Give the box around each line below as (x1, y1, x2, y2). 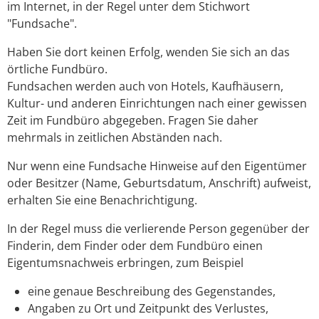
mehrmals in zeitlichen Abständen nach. (7, 130, 222, 146)
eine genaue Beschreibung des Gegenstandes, (27, 283, 276, 300)
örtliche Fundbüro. (7, 61, 108, 78)
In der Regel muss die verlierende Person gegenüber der (7, 221, 310, 237)
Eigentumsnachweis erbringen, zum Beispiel (7, 255, 244, 271)
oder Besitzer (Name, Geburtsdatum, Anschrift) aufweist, (7, 175, 311, 192)
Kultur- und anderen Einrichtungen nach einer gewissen (7, 95, 307, 112)
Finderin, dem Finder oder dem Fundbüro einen (7, 238, 263, 254)
